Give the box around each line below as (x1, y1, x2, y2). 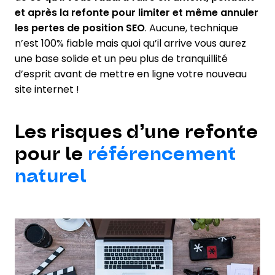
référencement (88, 142, 236, 166)
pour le (15, 142, 88, 166)
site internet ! (15, 82, 79, 96)
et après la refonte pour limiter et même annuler (15, 5, 258, 20)
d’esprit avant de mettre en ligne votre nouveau (15, 66, 247, 81)
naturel (15, 164, 87, 188)
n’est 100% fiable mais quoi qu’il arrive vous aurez (15, 36, 246, 50)
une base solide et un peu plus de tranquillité (15, 51, 228, 66)
